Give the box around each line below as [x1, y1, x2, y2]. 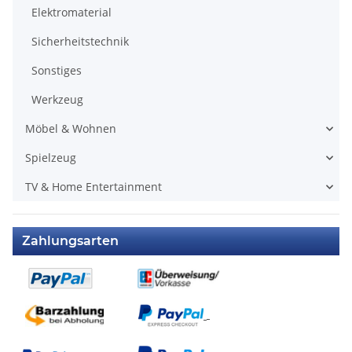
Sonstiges [31, 63, 82, 79]
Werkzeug [31, 92, 83, 108]
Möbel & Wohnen [25, 121, 116, 137]
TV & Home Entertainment [25, 179, 162, 195]
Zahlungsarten [22, 233, 119, 249]
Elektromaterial [31, 5, 112, 20]
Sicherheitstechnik [31, 34, 129, 49]
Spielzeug [25, 150, 76, 166]
